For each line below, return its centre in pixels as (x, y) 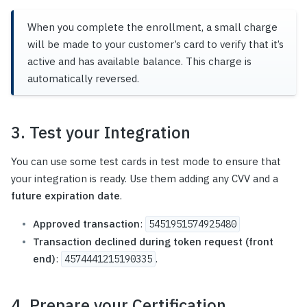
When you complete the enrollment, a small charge (152, 27)
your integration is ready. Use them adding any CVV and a (145, 179)
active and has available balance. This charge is (139, 62)
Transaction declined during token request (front (153, 242)
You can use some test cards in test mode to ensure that (146, 162)
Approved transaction (86, 224)
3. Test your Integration (101, 133)
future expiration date (65, 196)
